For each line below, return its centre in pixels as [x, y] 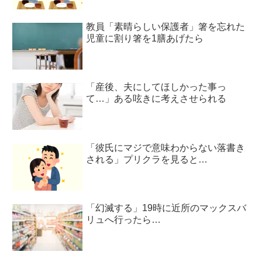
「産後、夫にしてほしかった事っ [156, 87]
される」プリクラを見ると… [147, 159]
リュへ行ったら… [124, 220]
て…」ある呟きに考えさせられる [156, 99]
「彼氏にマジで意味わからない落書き [166, 147]
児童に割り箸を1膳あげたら [145, 38]
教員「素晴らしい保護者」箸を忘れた [166, 26]
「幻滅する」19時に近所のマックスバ [166, 208]
